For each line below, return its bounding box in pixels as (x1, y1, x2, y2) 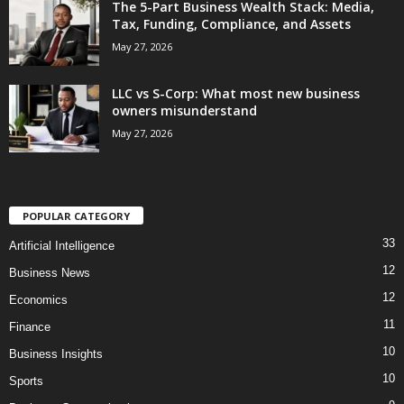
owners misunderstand (112, 101, 257, 119)
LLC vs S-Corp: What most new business (112, 84, 360, 102)
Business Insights (9, 347, 103, 362)
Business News (9, 266, 90, 280)
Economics (9, 293, 68, 308)
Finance (9, 320, 50, 335)
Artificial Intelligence (9, 239, 115, 253)
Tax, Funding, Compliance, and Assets (112, 14, 351, 32)
